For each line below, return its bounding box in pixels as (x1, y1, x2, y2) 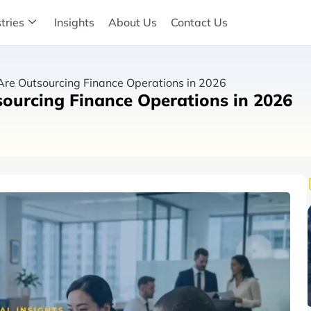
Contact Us (171, 15, 228, 29)
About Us (108, 15, 158, 29)
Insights (54, 15, 95, 29)
